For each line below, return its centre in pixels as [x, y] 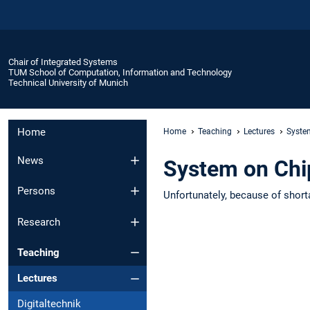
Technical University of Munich [68, 82]
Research [39, 222]
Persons [36, 191]
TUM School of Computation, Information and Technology [120, 72]
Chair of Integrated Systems [63, 62]
